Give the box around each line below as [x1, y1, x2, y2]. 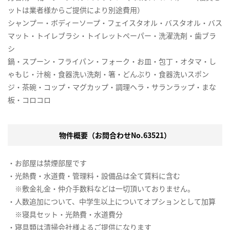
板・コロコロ [8, 94, 51, 105]
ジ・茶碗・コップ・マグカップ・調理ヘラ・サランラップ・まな [8, 82, 216, 92]
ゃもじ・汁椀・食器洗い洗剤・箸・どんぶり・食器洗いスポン [8, 69, 209, 80]
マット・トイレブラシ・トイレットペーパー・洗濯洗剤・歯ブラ [8, 30, 216, 41]
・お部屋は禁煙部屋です [8, 158, 87, 168]
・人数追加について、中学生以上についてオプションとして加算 [8, 196, 216, 207]
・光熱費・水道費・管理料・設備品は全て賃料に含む [8, 170, 180, 181]
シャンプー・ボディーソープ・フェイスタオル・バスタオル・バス [8, 17, 222, 28]
